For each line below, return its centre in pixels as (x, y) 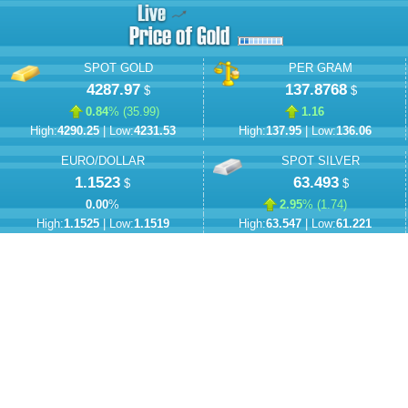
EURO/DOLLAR (102, 162)
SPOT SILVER (321, 162)
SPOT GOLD (118, 69)
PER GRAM (321, 69)
